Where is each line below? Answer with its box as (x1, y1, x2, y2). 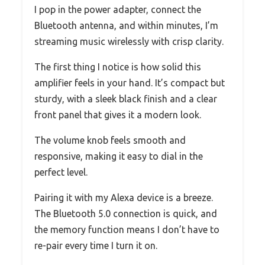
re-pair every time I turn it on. (34, 240, 157, 251)
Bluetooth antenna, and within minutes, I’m (34, 20, 218, 31)
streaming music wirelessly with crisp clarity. (34, 35, 224, 47)
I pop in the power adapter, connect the (34, 4, 201, 15)
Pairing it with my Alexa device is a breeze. (34, 192, 213, 203)
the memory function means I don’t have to (34, 224, 219, 235)
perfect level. (34, 166, 88, 177)
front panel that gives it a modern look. (34, 109, 201, 120)
